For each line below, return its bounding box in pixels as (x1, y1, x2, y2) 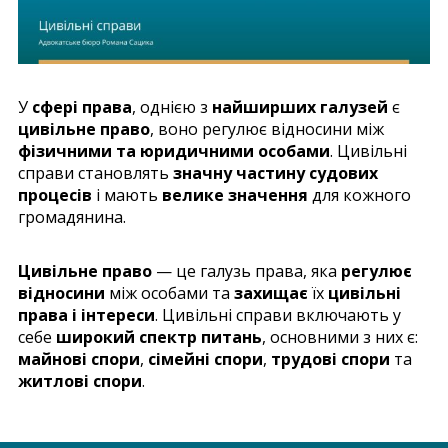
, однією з (132, 95, 212, 118)
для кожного (308, 183, 411, 206)
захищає (234, 281, 308, 304)
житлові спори (18, 369, 142, 392)
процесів (18, 183, 92, 206)
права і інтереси (18, 303, 155, 326)
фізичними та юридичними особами (18, 139, 330, 162)
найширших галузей (212, 95, 388, 118)
